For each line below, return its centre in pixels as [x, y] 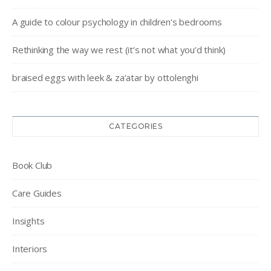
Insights [28, 220]
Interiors [30, 248]
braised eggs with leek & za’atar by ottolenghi [105, 77]
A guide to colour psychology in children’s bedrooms [117, 21]
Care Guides [37, 193]
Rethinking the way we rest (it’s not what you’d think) [119, 49]
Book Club [32, 165]
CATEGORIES [135, 126]
